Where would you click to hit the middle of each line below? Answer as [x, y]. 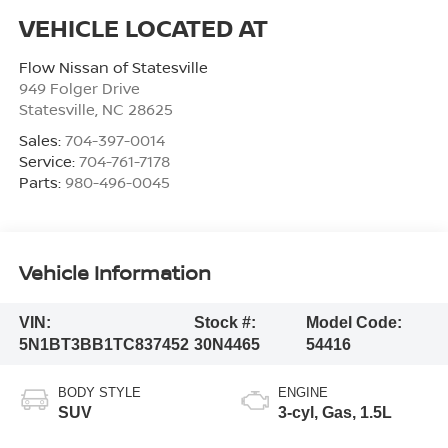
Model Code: [354, 323]
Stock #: [224, 323]
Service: [48, 160]
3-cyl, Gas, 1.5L [335, 412]
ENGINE [303, 392]
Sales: [41, 139]
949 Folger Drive [79, 87]
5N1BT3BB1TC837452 [103, 345]
